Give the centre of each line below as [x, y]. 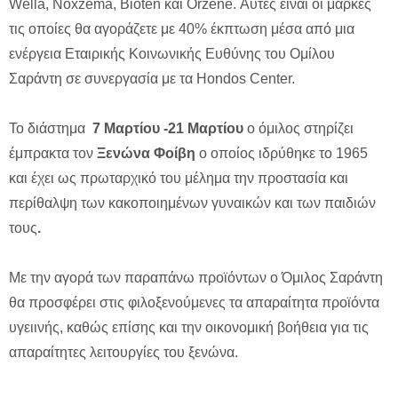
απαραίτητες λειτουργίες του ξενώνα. [123, 353]
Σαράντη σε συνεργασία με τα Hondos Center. [152, 79]
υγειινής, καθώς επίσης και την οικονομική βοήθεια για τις [189, 328]
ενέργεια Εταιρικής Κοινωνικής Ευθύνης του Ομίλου [172, 54]
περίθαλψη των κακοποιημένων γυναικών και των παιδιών [192, 203]
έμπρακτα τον [51, 154]
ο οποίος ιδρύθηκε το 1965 [283, 154]
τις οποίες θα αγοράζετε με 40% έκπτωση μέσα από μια [182, 29]
